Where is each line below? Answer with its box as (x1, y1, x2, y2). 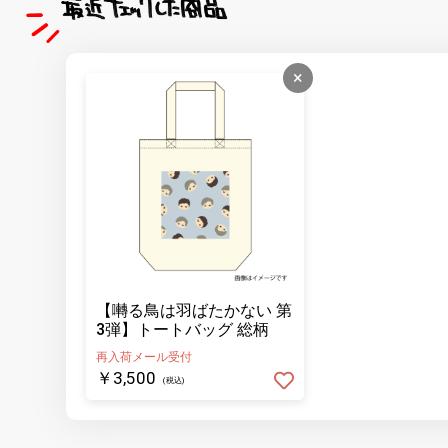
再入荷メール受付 (96, 350, 192, 364)
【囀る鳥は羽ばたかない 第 (96, 301, 292, 320)
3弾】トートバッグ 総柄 (96, 320, 269, 339)
